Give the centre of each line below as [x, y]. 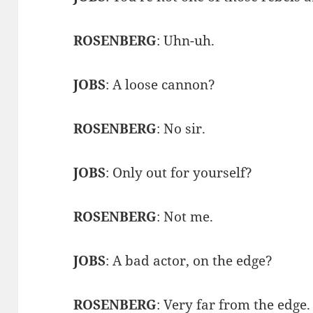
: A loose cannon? [161, 84]
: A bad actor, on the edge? [189, 260]
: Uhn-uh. [186, 40]
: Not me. [185, 216]
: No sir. [181, 128]
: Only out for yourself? [179, 172]
